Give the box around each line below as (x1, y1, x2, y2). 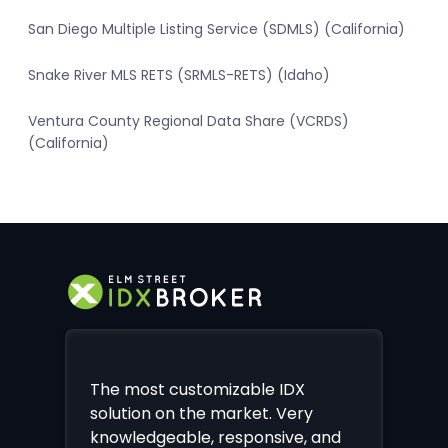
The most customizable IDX (90, 377, 305, 401)
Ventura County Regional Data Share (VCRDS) (28, 111, 349, 132)
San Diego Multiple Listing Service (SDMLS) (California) (28, 19, 405, 40)
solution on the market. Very (90, 401, 313, 425)
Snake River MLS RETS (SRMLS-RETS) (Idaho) (28, 65, 330, 86)
